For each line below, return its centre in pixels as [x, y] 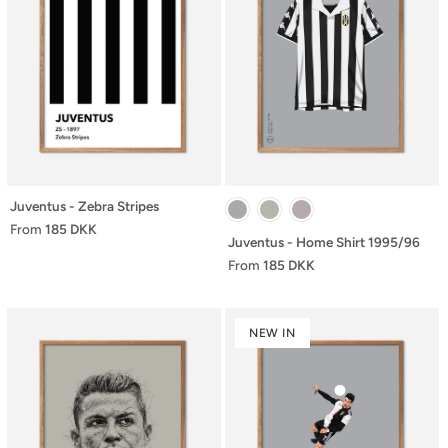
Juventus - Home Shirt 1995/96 [324, 241]
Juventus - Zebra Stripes [84, 205]
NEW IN [272, 332]
